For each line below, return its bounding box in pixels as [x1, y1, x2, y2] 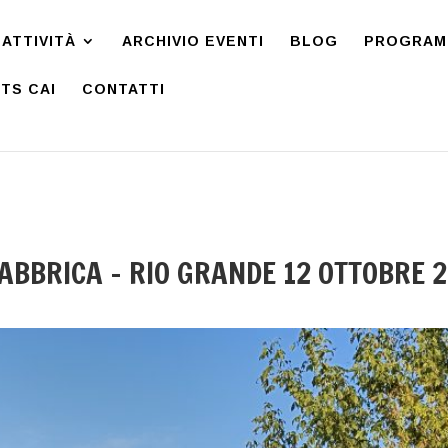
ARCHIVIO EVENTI [122, 33, 264, 49]
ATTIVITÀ [2, 33, 76, 49]
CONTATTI [82, 81, 165, 97]
